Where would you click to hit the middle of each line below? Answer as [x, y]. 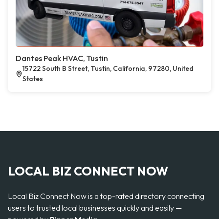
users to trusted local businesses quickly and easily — [95, 208]
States [33, 79]
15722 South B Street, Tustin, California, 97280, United [108, 68]
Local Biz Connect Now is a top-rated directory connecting [106, 196]
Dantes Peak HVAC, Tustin [62, 58]
